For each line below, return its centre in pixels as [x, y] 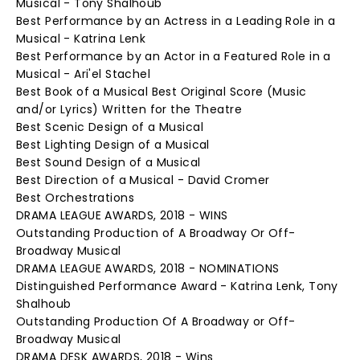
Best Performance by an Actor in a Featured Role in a [174, 56]
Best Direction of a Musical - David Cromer [143, 180]
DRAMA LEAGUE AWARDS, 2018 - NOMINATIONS [148, 268]
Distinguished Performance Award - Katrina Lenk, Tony [177, 286]
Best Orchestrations [75, 198]
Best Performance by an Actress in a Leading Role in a [176, 21]
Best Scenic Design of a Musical [110, 127]
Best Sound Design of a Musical [108, 162]
